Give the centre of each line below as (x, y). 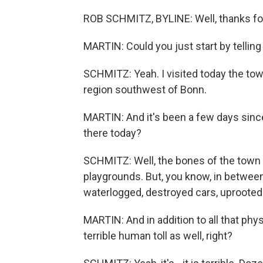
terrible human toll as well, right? (158, 236)
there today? (112, 133)
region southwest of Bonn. (145, 90)
